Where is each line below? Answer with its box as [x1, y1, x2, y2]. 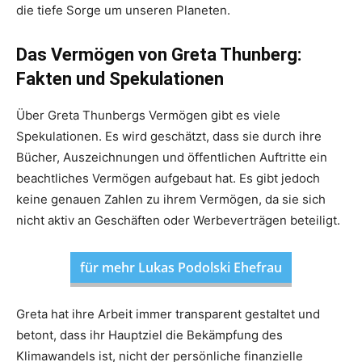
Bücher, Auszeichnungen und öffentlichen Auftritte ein [16, 149, 327, 165]
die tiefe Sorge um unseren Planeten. [16, 2, 230, 18]
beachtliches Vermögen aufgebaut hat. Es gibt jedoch [16, 170, 320, 186]
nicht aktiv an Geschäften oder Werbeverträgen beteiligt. [16, 213, 340, 228]
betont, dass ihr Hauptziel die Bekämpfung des [16, 327, 283, 343]
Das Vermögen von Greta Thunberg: [16, 44, 301, 65]
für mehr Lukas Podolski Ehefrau [80, 259, 282, 276]
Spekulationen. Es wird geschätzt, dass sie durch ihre [16, 128, 322, 144]
